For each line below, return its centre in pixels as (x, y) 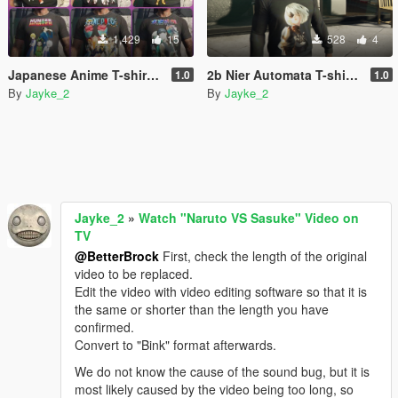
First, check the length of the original (263, 256)
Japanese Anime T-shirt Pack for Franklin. (77, 75)
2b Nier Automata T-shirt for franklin (276, 75)
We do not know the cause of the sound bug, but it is (222, 371)
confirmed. (104, 327)
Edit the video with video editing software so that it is (221, 291)
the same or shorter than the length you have (202, 309)
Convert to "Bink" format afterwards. (175, 345)
